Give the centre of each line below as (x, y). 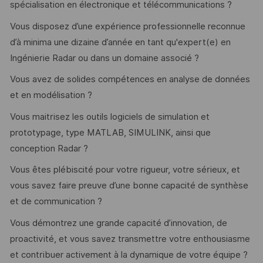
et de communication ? (56, 202)
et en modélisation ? (51, 95)
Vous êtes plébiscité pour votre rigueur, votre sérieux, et (125, 170)
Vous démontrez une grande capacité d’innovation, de (118, 223)
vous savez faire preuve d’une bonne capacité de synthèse (129, 186)
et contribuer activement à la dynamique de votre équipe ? (129, 254)
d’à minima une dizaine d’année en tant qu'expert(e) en (120, 42)
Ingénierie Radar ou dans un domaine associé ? (104, 58)
